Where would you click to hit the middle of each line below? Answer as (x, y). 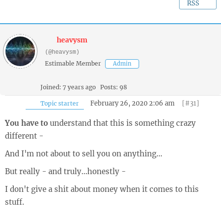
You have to (26, 123)
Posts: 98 (114, 87)
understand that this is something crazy (123, 123)
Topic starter (59, 103)
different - (24, 136)
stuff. (15, 202)
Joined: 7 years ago (68, 87)
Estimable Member (73, 63)
